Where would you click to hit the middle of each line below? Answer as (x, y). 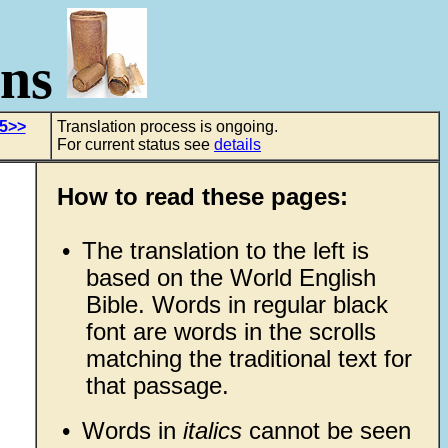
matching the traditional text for (248, 358)
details (237, 144)
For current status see (135, 144)
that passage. (157, 385)
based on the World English (230, 277)
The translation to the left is (225, 250)
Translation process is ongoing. (167, 126)
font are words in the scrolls (230, 331)
